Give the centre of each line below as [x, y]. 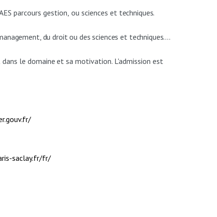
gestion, [56, 13]
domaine [41, 61]
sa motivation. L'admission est [115, 61]
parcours [28, 13]
